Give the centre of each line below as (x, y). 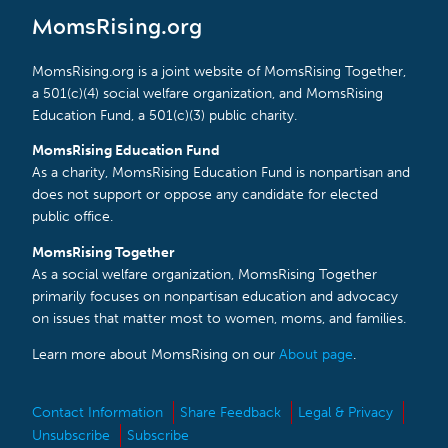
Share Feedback (230, 413)
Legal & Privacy (345, 413)
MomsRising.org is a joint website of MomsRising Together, (219, 71)
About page (316, 354)
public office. (72, 217)
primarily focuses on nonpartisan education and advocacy (215, 296)
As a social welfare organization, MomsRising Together (204, 274)
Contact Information (97, 413)
